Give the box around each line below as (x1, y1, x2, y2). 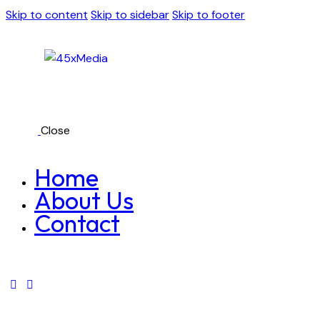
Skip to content (6, 7, 88, 22)
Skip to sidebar (91, 7, 169, 22)
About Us (34, 184, 134, 216)
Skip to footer (172, 7, 245, 22)
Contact (34, 207, 120, 239)
